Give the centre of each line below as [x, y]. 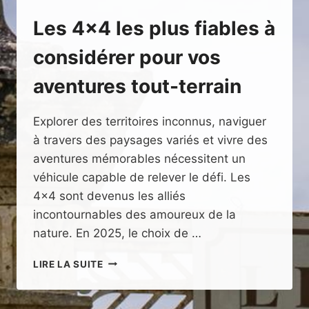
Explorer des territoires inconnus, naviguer [150, 121]
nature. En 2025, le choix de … [117, 233]
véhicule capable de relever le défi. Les [142, 177]
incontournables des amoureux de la [134, 214]
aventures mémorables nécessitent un [139, 158]
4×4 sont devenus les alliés [109, 196]
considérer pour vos [127, 57]
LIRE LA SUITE [68, 264]
